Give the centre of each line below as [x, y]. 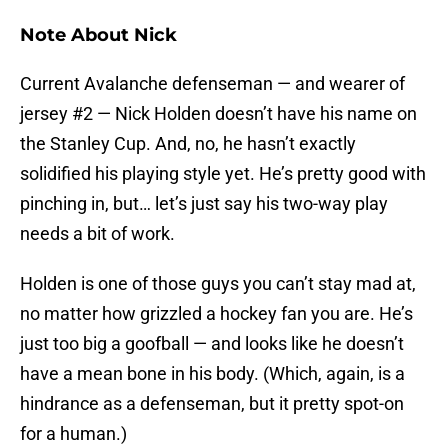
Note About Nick [98, 35]
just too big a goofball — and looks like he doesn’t [212, 344]
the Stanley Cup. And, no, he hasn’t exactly [188, 144]
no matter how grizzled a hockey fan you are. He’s [216, 314]
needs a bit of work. [97, 234]
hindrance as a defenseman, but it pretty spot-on [212, 404]
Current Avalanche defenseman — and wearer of [212, 84]
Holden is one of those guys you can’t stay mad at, [218, 284]
